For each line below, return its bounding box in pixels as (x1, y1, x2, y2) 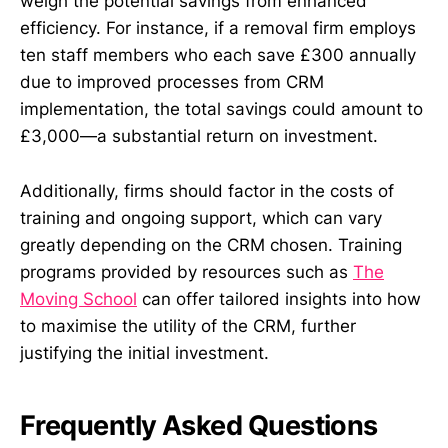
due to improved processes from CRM (20, 72, 324, 93)
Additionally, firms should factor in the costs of (20, 180, 394, 201)
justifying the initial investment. (20, 342, 269, 363)
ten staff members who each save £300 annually (20, 45, 416, 66)
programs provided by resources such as (20, 261, 353, 282)
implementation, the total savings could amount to (20, 99, 423, 120)
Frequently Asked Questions (20, 409, 378, 443)
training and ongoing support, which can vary (20, 207, 382, 228)
